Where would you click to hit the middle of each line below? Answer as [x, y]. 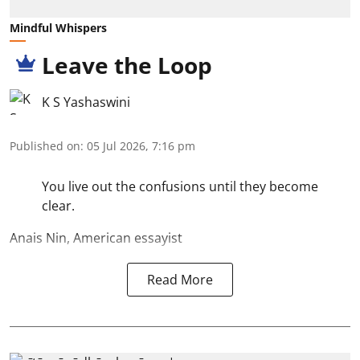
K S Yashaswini [86, 102]
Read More [180, 279]
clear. [58, 205]
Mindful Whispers [58, 27]
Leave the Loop [127, 65]
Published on [45, 145]
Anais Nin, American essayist [96, 237]
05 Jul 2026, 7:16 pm [141, 145]
